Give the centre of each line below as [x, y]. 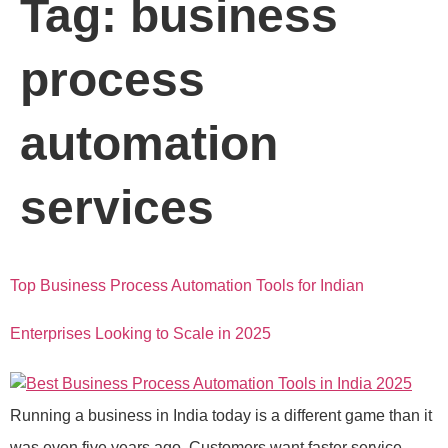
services [117, 207]
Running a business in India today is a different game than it [221, 415]
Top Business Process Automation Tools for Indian [187, 285]
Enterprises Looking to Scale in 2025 [140, 333]
